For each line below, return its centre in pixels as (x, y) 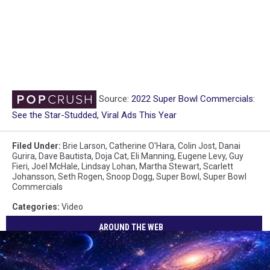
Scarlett (218, 166)
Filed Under (35, 146)
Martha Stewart (169, 166)
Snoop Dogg (129, 176)
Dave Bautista (65, 156)
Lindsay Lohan (108, 166)
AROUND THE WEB (131, 228)
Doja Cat (111, 156)
